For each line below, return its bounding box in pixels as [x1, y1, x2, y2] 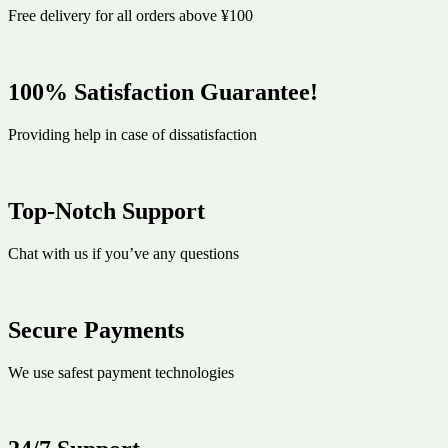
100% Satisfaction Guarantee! [8, 79, 318, 106]
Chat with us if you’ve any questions [8, 244, 239, 262]
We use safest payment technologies [8, 363, 234, 381]
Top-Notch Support [8, 197, 205, 224]
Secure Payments [8, 316, 184, 343]
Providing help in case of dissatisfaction [8, 126, 257, 144]
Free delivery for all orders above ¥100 [8, 7, 253, 25]
